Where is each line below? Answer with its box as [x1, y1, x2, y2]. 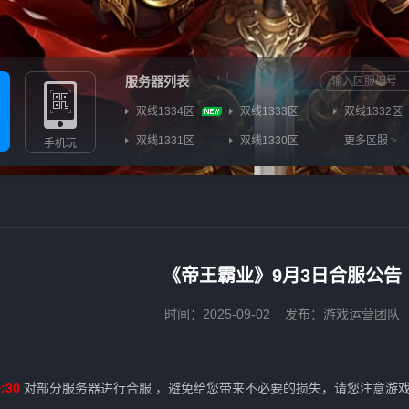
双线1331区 [136, 134, 194, 147]
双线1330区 [240, 134, 299, 147]
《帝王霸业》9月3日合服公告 [163, 266, 402, 286]
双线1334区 [136, 105, 194, 118]
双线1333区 [240, 105, 299, 118]
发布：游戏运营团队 [285, 307, 400, 321]
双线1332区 [344, 105, 403, 118]
